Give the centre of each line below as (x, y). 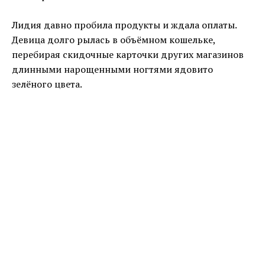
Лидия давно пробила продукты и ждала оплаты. (124, 25)
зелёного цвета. (47, 84)
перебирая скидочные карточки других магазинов (128, 55)
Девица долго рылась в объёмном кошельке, (114, 40)
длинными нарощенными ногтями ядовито (112, 70)
